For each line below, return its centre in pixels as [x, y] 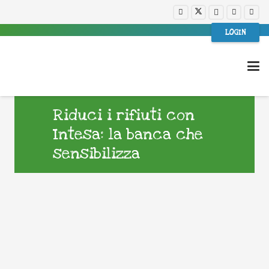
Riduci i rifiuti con [124, 115]
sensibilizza [96, 154]
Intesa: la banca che [128, 134]
